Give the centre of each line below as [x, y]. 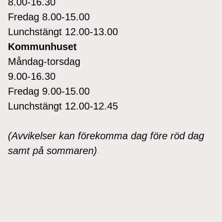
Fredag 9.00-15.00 [49, 91]
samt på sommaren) [53, 150]
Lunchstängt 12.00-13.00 [63, 31]
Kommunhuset [42, 46]
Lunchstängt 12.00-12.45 [63, 106]
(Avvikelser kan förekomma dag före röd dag [106, 136]
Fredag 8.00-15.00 [49, 17]
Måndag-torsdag [44, 61]
